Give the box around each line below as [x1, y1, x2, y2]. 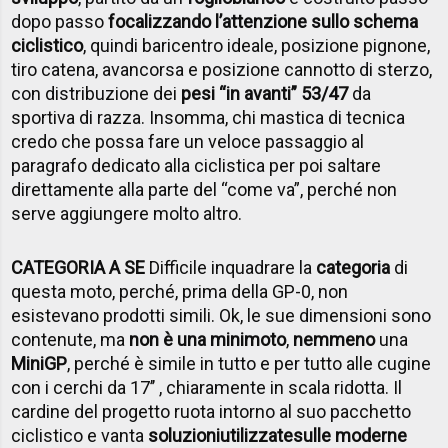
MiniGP [11, 352, 68, 374]
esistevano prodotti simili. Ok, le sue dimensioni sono [11, 304, 432, 326]
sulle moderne [293, 424, 408, 446]
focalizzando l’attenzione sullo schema [108, 10, 419, 32]
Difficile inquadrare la [145, 256, 317, 278]
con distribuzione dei [11, 82, 182, 104]
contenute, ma [11, 328, 130, 350]
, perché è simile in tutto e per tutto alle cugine [67, 352, 432, 374]
